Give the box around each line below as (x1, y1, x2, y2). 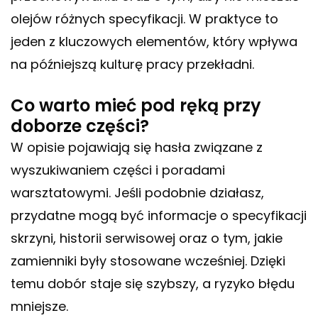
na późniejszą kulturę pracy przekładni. (11, 55, 254, 74)
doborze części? (11, 114, 149, 138)
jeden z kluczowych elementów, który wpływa (11, 33, 297, 51)
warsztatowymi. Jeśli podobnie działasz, (11, 184, 264, 202)
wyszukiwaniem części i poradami (11, 161, 225, 180)
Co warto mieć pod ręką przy (11, 94, 261, 118)
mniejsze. (11, 297, 68, 316)
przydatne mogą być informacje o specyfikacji (11, 207, 307, 225)
